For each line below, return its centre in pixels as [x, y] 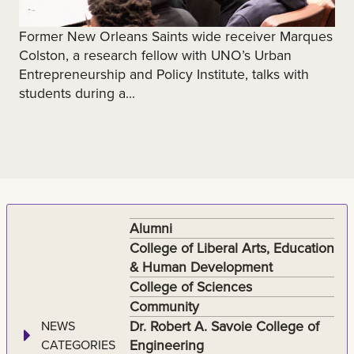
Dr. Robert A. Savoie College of [224, 326]
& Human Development [201, 266]
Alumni [151, 228]
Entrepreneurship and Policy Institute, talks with [164, 73]
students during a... [77, 92]
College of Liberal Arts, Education [232, 247]
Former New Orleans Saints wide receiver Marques [176, 36]
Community [164, 306]
